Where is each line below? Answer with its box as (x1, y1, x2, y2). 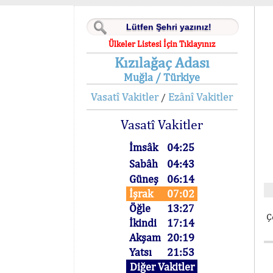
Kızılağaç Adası (114, 54, 210, 71)
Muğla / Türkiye (124, 71, 200, 83)
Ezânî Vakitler (168, 90, 233, 103)
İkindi (129, 216, 157, 229)
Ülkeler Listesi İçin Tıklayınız (108, 39, 216, 49)
